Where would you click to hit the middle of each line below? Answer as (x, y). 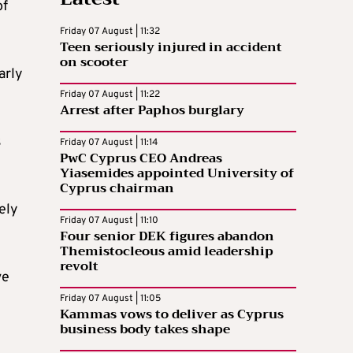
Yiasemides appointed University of (177, 173)
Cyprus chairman (117, 188)
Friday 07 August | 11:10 (109, 220)
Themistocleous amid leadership (167, 251)
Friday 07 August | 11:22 (110, 94)
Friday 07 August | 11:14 (109, 142)
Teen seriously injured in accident (171, 47)
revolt (79, 266)
